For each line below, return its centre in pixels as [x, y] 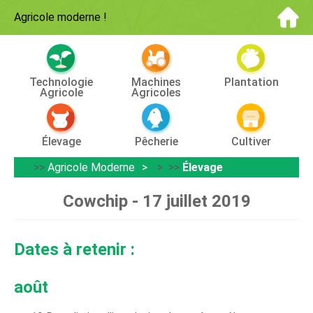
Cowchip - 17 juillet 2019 [156, 201]
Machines [156, 82]
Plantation [251, 82]
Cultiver [252, 141]
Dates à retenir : [74, 249]
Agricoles [156, 93]
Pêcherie [156, 141]
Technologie [61, 82]
